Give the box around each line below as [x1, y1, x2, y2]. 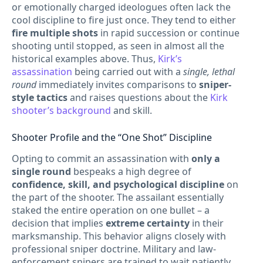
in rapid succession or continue [98, 26, 240, 39]
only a [191, 152, 220, 166]
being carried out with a [72, 65, 183, 78]
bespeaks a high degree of [71, 165, 191, 178]
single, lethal [183, 65, 235, 78]
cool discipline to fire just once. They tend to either [12, 13, 236, 26]
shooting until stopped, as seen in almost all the [12, 39, 224, 52]
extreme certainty [106, 217, 190, 230]
